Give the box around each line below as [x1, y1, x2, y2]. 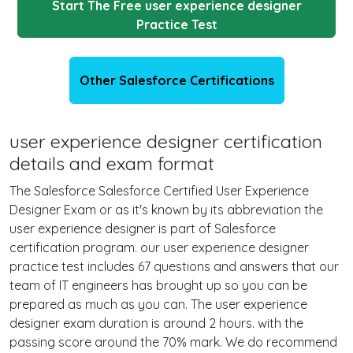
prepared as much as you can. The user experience [9, 296, 307, 312]
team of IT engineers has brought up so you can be [9, 277, 307, 293]
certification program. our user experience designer [9, 240, 309, 255]
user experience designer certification [9, 130, 322, 153]
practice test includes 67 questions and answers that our [9, 258, 339, 274]
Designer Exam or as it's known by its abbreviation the [9, 202, 323, 217]
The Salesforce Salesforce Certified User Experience [9, 183, 309, 199]
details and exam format [9, 152, 214, 175]
